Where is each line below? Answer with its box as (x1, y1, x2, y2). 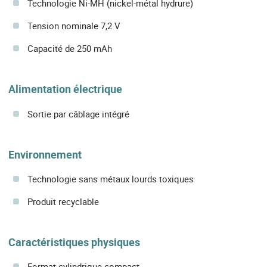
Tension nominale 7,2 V (27, 20, 120, 32)
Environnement (8, 147, 82, 162)
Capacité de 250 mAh (27, 42, 112, 55)
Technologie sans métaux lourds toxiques (27, 172, 194, 185)
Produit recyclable (27, 195, 99, 207)
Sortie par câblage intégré (27, 107, 129, 120)
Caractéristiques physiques (8, 234, 140, 249)
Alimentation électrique (8, 82, 122, 97)
